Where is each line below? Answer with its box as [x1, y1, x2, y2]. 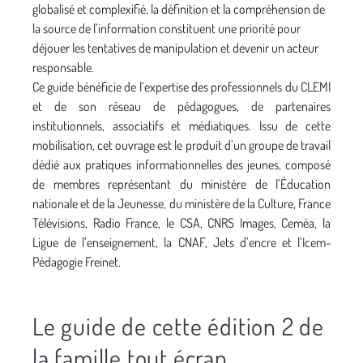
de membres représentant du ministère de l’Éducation [32, 176, 331, 192]
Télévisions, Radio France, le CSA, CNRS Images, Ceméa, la [32, 215, 331, 231]
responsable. [32, 59, 94, 75]
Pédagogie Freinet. [32, 254, 121, 270]
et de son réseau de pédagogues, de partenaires [32, 98, 331, 114]
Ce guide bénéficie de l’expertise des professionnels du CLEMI [32, 79, 331, 95]
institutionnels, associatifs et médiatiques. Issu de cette [32, 117, 331, 134]
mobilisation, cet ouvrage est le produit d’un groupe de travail [32, 137, 331, 153]
